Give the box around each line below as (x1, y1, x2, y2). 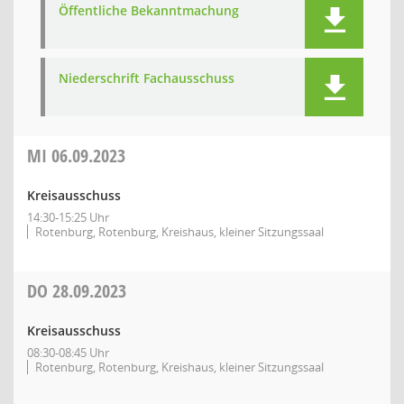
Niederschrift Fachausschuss (59, 69, 234, 87)
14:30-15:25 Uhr (27, 209, 109, 225)
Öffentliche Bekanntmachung (59, 2, 239, 19)
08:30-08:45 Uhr (27, 344, 109, 361)
